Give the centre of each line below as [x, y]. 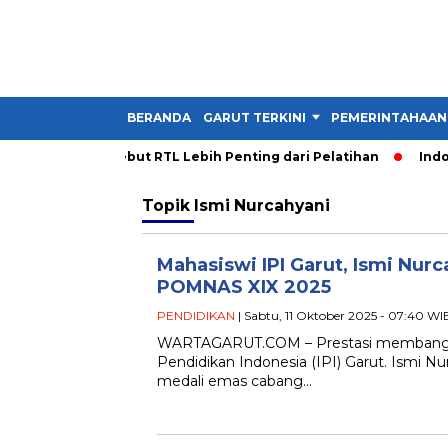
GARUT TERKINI [254, 117]
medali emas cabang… [234, 381]
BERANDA [159, 117]
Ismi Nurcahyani [262, 205]
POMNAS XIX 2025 [244, 287]
